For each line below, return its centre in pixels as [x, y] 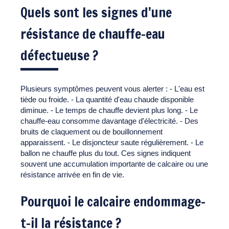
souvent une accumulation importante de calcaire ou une [114, 164]
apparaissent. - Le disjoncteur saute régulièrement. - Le [112, 142]
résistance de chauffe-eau [93, 34]
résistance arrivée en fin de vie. [72, 174]
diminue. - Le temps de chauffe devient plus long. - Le [109, 110]
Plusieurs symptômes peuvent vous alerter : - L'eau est [112, 88]
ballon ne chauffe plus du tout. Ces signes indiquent [106, 153]
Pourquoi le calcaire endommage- [113, 201]
